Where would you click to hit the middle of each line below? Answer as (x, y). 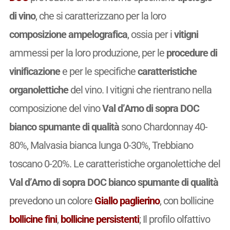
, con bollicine (186, 200)
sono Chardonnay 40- (163, 127)
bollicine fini (33, 219)
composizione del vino (55, 108)
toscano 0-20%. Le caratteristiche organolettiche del (114, 164)
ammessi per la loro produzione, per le (88, 53)
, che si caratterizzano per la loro (100, 16)
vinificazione (34, 71)
